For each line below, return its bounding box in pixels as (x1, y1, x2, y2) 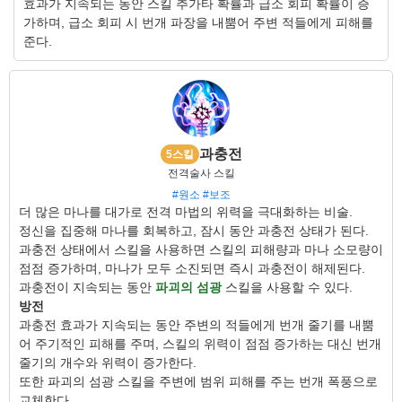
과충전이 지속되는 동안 (19, 280, 155, 294)
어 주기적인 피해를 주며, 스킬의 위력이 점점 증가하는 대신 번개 (19, 336, 381, 351)
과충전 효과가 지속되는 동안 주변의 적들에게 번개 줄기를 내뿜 (19, 318, 374, 332)
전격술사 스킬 (167, 167, 235, 179)
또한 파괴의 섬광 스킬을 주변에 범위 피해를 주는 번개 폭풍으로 (19, 374, 378, 389)
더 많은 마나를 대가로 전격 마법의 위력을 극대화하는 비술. (19, 205, 353, 219)
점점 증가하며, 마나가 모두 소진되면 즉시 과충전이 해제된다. (19, 261, 365, 275)
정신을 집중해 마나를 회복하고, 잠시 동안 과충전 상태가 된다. (19, 223, 369, 238)
